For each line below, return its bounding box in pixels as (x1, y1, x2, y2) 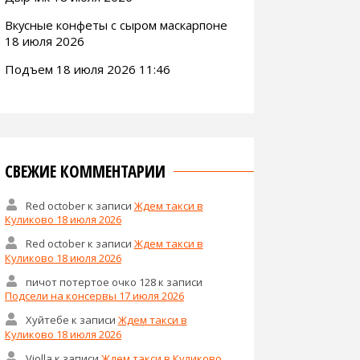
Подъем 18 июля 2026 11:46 (5, 60, 170, 77)
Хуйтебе (25, 312, 69, 327)
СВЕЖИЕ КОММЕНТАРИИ (5, 159, 166, 182)
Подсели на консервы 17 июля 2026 (5, 288, 184, 304)
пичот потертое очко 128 (25, 274, 156, 289)
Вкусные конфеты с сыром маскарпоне (5, 16, 227, 33)
